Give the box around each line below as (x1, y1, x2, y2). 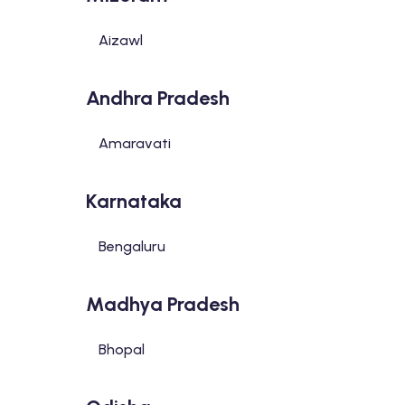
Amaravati (98, 135, 171, 152)
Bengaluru (98, 238, 165, 255)
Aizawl (98, 32, 143, 49)
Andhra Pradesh (85, 86, 230, 110)
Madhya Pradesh (85, 292, 240, 316)
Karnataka (85, 189, 182, 213)
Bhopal (98, 341, 145, 358)
